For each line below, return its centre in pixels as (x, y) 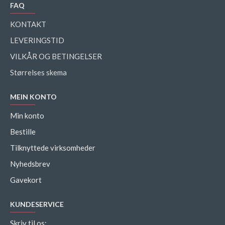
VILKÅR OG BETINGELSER (56, 56)
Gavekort (26, 180)
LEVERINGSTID (37, 40)
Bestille (23, 132)
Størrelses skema (38, 72)
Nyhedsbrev (30, 164)
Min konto (27, 116)
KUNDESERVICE (37, 204)
